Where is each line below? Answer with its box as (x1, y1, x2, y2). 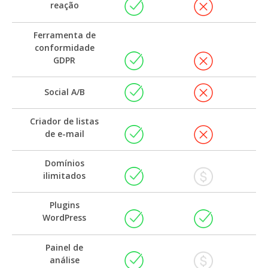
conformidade (34, 41, 95, 53)
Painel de (45, 241, 84, 253)
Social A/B (44, 86, 85, 98)
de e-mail (44, 127, 84, 139)
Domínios (44, 157, 84, 169)
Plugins (49, 199, 80, 211)
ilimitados (43, 170, 86, 182)
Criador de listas (30, 115, 99, 127)
